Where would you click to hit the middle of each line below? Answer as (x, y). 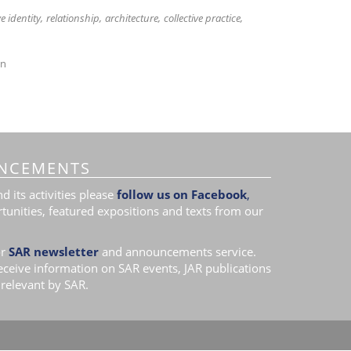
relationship (72, 18)
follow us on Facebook (181, 194)
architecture (131, 18)
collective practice (202, 18)
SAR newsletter (53, 251)
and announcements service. (179, 251)
